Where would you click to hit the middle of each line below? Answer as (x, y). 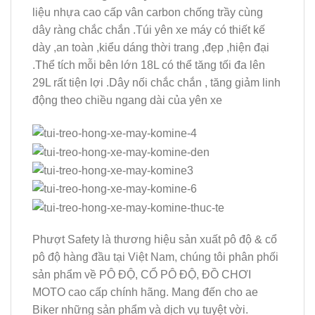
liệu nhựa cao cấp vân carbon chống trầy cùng (148, 13)
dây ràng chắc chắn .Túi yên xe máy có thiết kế (149, 30)
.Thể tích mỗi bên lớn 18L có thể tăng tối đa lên (149, 65)
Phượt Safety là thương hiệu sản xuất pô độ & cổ (155, 240)
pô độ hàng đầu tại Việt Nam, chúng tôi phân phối (155, 257)
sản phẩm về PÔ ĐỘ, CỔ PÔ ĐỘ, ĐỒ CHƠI (142, 275)
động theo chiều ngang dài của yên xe (127, 101)
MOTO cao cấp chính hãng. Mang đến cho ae (145, 292)
